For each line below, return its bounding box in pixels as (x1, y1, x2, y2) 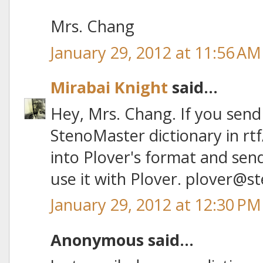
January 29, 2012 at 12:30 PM (50, 194, 261, 216)
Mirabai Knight (50, 76, 168, 99)
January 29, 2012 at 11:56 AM (50, 41, 261, 63)
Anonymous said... (50, 228, 194, 251)
